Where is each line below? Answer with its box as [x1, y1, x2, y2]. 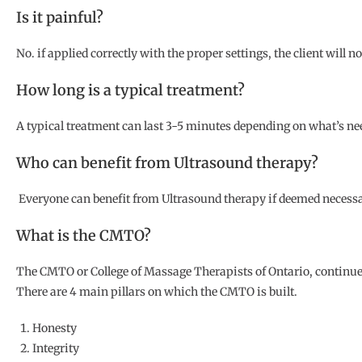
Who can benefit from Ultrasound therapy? [16, 154, 318, 173]
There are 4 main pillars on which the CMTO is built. [16, 284, 297, 300]
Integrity [32, 341, 79, 356]
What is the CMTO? [16, 226, 151, 246]
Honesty [32, 321, 77, 336]
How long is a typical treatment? [16, 81, 245, 100]
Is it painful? [16, 8, 103, 27]
